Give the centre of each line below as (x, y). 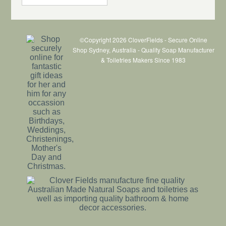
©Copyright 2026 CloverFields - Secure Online (143, 39)
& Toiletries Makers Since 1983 (143, 60)
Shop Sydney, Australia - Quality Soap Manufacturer (143, 49)
